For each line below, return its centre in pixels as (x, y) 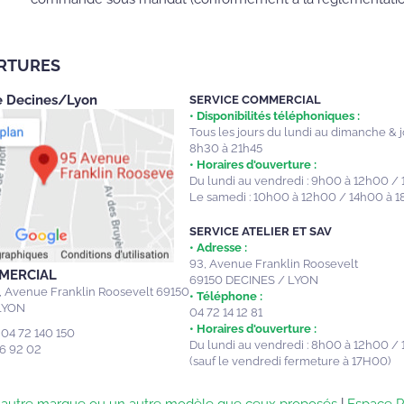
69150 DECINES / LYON (253, 280)
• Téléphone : (225, 296)
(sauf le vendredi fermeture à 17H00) (289, 361)
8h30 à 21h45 (225, 148)
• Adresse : (218, 248)
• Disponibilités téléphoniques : (274, 116)
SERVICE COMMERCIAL (255, 100)
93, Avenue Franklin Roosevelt (273, 264)
